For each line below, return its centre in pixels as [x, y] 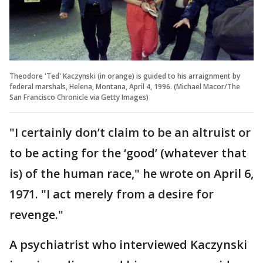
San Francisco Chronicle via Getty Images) [79, 97]
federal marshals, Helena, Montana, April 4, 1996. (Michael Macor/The [125, 86]
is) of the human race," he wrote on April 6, [131, 173]
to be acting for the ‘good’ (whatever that [128, 153]
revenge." [36, 214]
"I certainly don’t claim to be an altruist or [130, 132]
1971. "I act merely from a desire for [112, 194]
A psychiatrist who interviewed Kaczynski [128, 244]
